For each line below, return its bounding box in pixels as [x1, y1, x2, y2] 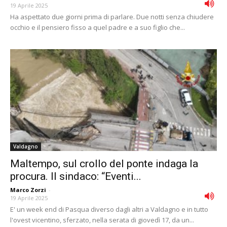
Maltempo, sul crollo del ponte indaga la [10, 158, 198, 170]
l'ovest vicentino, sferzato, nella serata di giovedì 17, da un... [10, 215, 194, 225]
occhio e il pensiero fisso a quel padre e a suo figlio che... [10, 22, 185, 32]
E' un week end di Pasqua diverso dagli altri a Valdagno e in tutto [10, 205, 208, 214]
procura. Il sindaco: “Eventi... [10, 170, 141, 183]
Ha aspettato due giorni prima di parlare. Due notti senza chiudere [10, 12, 214, 21]
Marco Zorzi [10, 186, 46, 194]
